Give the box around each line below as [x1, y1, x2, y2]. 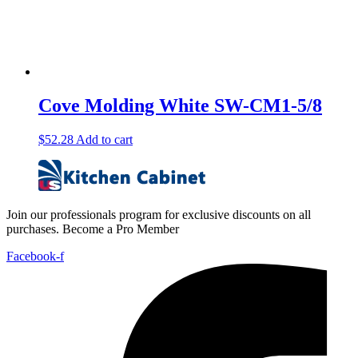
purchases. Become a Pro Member [6, 221, 179, 236]
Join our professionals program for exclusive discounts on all [6, 207, 311, 221]
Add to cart [76, 132, 133, 146]
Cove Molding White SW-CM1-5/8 [38, 94, 322, 116]
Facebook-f [6, 249, 64, 263]
